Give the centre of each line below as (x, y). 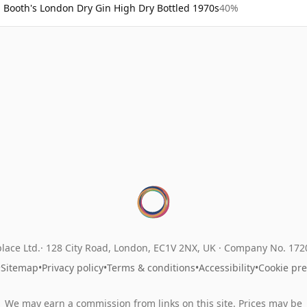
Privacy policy (72, 267)
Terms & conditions (151, 267)
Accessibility (226, 267)
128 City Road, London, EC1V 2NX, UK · (135, 247)
